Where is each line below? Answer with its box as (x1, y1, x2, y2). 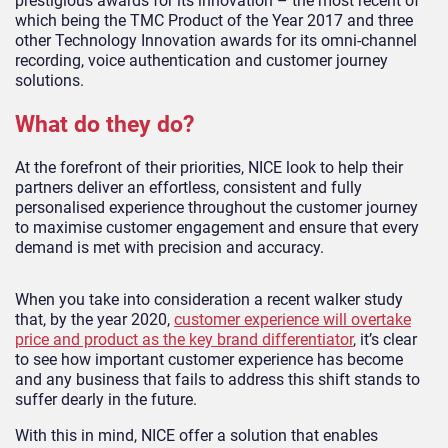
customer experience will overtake (174, 309, 411, 329)
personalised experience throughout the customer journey (15, 197, 418, 217)
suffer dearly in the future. (15, 389, 197, 409)
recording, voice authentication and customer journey (15, 50, 388, 70)
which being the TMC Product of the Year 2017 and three (15, 10, 413, 30)
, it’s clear (353, 329, 417, 349)
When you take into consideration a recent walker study (15, 289, 403, 309)
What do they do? (15, 110, 194, 138)
